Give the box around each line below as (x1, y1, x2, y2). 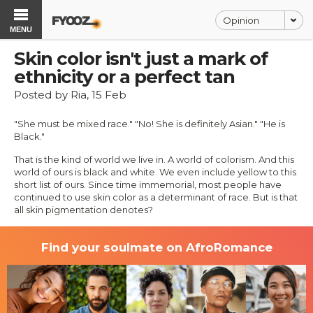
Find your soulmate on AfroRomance (41, 240, 272, 254)
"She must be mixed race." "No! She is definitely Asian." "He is (14, 118, 285, 129)
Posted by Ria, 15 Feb (14, 88, 126, 101)
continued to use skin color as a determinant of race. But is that (14, 191, 298, 203)
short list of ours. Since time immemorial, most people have (14, 179, 282, 190)
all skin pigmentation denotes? (14, 204, 153, 215)
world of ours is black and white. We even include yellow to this (14, 166, 296, 177)
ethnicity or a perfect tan (14, 66, 235, 88)
